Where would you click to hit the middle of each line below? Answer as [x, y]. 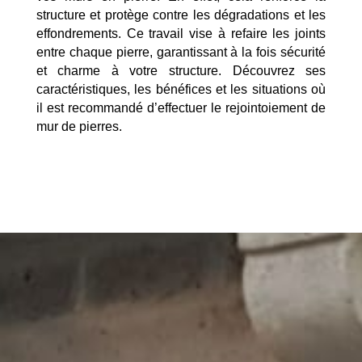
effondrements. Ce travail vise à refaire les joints [181, 33]
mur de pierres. [79, 126]
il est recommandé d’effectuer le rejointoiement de [181, 107]
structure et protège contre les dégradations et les [181, 15]
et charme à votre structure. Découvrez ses [181, 70]
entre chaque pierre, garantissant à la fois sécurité [181, 52]
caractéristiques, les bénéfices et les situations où [181, 89]
